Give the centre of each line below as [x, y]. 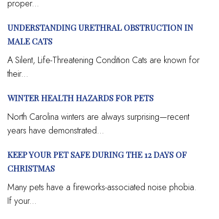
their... [18, 74]
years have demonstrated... [56, 130]
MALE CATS [30, 41]
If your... [22, 201]
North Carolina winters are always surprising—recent [98, 117]
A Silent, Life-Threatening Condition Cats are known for [103, 60]
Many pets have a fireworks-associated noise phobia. [102, 187]
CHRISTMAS [31, 168]
